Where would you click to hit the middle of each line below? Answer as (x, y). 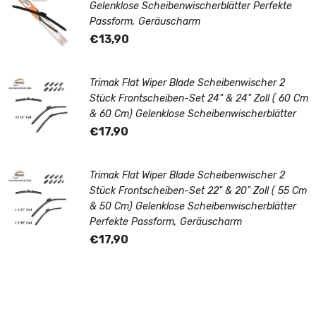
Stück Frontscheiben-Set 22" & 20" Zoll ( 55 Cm (198, 190)
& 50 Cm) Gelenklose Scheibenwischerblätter (193, 206)
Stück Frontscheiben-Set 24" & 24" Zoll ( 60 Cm (199, 98)
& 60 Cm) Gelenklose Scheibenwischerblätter (193, 114)
